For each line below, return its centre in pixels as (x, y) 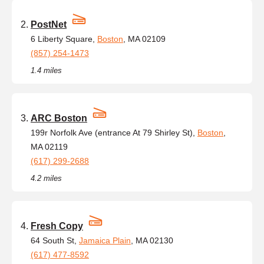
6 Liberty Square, (64, 39)
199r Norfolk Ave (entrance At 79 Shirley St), (114, 132)
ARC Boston (59, 118)
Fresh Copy (57, 226)
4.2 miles (46, 178)
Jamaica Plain (105, 240)
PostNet (49, 24)
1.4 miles (46, 70)
